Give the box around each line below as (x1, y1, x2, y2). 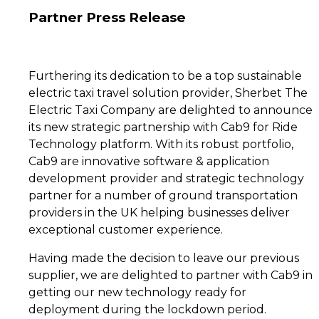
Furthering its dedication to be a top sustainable (28, 68, 302, 83)
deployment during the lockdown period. (28, 302, 266, 316)
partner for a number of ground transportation (28, 188, 298, 202)
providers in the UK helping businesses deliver (28, 205, 290, 219)
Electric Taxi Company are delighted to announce (28, 103, 313, 117)
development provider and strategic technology (28, 171, 304, 185)
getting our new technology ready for (28, 285, 246, 299)
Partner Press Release (28, 9, 186, 26)
